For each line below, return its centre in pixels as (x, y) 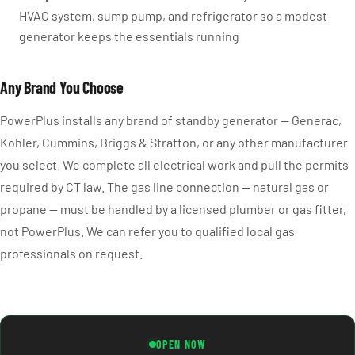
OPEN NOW (181, 344)
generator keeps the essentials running (129, 36)
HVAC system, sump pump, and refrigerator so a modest (173, 15)
